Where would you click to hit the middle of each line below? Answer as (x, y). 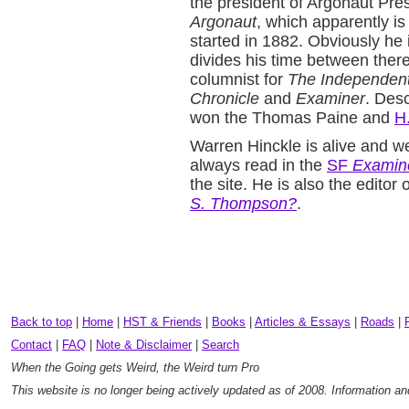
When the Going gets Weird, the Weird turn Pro (135, 367)
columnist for (239, 79)
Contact (31, 345)
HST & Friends (163, 322)
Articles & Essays (303, 322)
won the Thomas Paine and (292, 118)
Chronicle (225, 99)
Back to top (42, 322)
